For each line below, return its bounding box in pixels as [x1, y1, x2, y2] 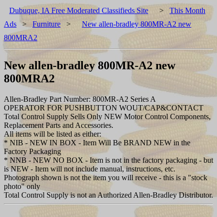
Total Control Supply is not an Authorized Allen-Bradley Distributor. [4, 190, 213, 199]
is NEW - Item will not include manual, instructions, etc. [4, 164, 175, 173]
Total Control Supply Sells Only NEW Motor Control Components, [4, 112, 211, 121]
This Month [170, 6, 205, 15]
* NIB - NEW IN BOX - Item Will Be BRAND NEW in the [4, 138, 190, 147]
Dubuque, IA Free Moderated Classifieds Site [9, 6, 148, 15]
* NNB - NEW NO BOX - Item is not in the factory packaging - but [4, 155, 213, 164]
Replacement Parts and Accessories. [4, 121, 113, 129]
